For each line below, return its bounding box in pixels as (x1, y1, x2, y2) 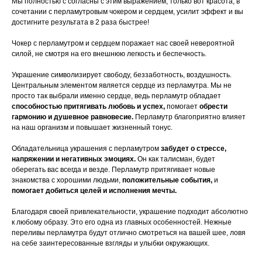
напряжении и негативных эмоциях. (12, 155, 136, 164)
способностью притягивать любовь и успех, (12, 102, 165, 111)
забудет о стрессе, (161, 144, 226, 153)
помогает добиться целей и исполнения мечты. (12, 187, 177, 195)
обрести (199, 102, 227, 111)
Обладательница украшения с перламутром (12, 144, 161, 153)
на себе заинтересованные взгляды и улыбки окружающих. (12, 239, 209, 248)
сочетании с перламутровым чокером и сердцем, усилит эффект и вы (12, 8, 243, 16)
